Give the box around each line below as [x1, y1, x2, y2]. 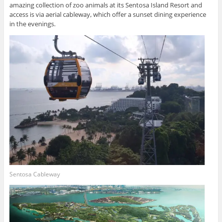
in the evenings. [9, 19, 55, 28]
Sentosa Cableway [9, 169, 60, 178]
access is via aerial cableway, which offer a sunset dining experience [9, 9, 206, 19]
